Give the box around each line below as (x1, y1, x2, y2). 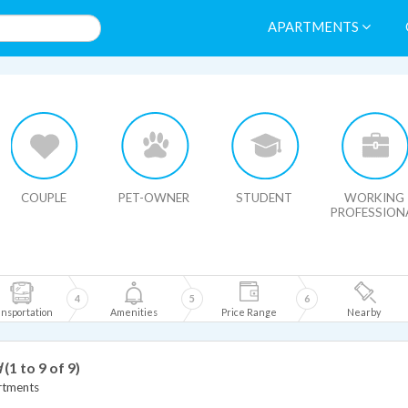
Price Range (220, 306, 277, 318)
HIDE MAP (29, 81, 79, 93)
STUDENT (236, 190, 292, 205)
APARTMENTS (268, 19, 362, 35)
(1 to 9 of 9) (5, 359, 80, 376)
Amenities (110, 306, 158, 318)
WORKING (344, 190, 404, 205)
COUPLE (21, 190, 66, 205)
